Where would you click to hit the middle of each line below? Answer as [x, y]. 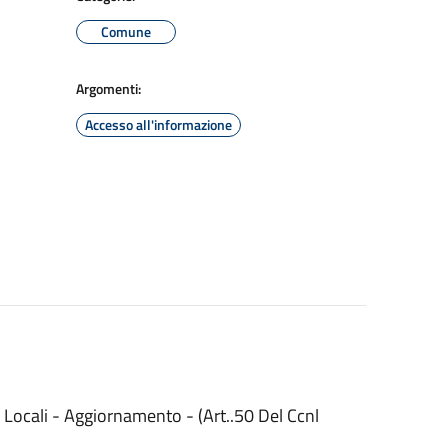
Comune [126, 31]
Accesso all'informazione [158, 124]
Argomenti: [108, 88]
